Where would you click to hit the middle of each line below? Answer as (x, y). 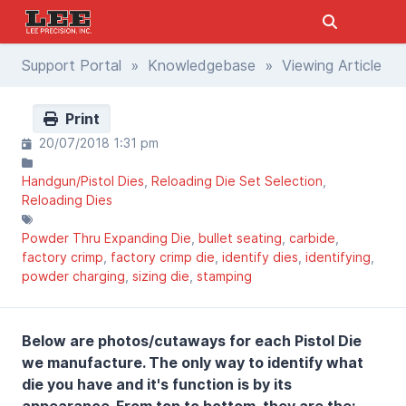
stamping (224, 275)
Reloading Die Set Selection (237, 180)
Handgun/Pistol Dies (83, 180)
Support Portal (72, 65)
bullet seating (240, 237)
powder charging (73, 275)
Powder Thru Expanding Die (106, 237)
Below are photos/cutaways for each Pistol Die (192, 340)
